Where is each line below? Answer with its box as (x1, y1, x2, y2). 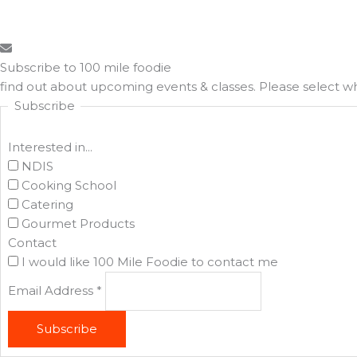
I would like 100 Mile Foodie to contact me (18, 254, 279, 270)
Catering (18, 197, 74, 213)
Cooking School (18, 178, 117, 194)
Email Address (8, 283, 97, 299)
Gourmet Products (18, 216, 135, 232)
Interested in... (8, 139, 93, 155)
